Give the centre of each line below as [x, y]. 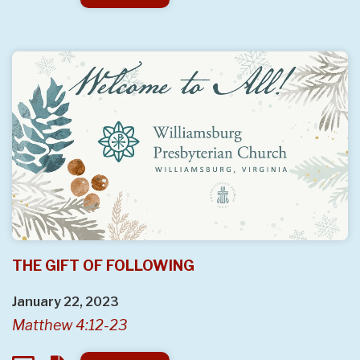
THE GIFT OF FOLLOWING [103, 266]
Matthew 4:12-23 [70, 325]
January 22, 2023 [65, 302]
